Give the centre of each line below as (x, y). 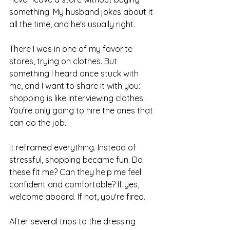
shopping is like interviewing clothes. (78, 98)
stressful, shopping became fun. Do (77, 160)
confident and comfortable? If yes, (75, 185)
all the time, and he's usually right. (72, 24)
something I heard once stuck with (75, 74)
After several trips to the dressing (73, 222)
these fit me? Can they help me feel (76, 172)
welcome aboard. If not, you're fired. (77, 197)
